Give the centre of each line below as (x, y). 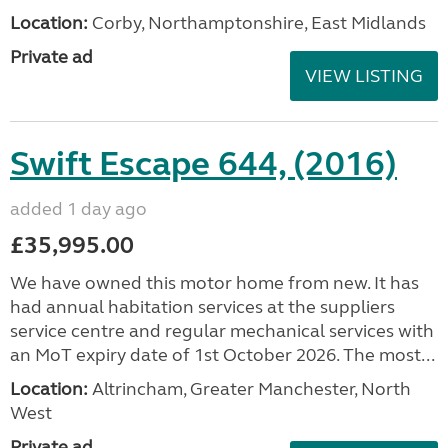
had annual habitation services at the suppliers (202, 307)
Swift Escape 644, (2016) (203, 164)
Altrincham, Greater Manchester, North (249, 389)
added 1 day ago (78, 209)
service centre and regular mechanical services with (222, 331)
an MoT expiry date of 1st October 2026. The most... (222, 355)
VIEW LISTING (364, 76)
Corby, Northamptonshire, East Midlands (257, 23)
